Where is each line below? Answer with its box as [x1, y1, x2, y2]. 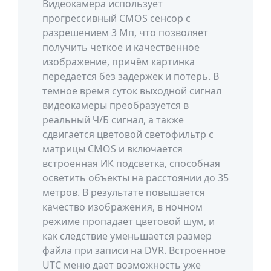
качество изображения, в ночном [42, 200, 203, 214]
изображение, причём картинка [42, 55, 195, 68]
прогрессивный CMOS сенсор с [42, 11, 191, 25]
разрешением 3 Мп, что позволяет [42, 26, 208, 39]
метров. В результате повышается [42, 186, 205, 199]
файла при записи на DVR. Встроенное [42, 244, 226, 257]
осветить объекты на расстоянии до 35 [42, 171, 229, 184]
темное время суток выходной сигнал [42, 84, 221, 97]
